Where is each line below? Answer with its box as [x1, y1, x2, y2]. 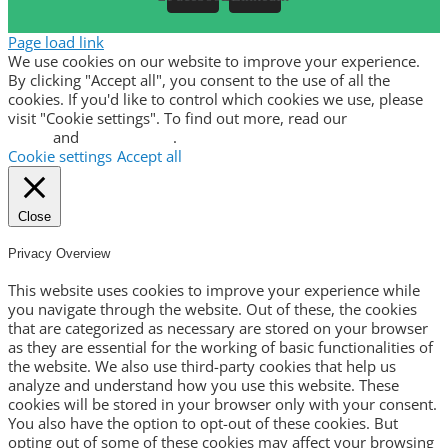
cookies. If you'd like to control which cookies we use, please [8, 88, 423, 109]
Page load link [8, 31, 104, 52]
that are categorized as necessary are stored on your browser [8, 318, 428, 339]
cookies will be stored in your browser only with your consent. [8, 394, 437, 415]
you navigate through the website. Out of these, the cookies [8, 299, 417, 320]
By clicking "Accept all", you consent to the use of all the [8, 69, 390, 90]
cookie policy [83, 126, 173, 147]
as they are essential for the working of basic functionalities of [8, 337, 433, 358]
